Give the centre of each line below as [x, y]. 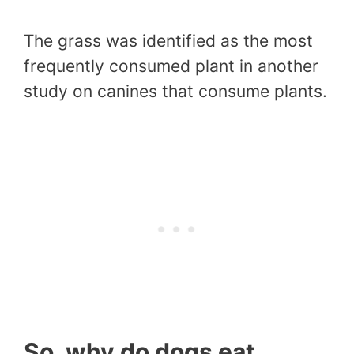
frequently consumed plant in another [171, 66]
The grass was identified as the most [168, 40]
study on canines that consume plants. [175, 91]
